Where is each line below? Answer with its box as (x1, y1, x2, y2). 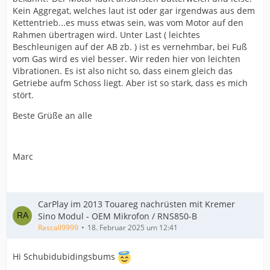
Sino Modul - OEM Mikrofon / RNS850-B (38, 210, 197, 222)
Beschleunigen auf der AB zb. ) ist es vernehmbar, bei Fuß (13, 41, 247, 52)
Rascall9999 (38, 222, 78, 233)
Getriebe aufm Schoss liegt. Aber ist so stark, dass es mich (13, 77, 248, 89)
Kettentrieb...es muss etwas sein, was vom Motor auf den (13, 17, 243, 28)
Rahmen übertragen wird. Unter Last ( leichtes (13, 29, 200, 40)
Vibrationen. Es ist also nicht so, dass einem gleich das (13, 65, 233, 77)
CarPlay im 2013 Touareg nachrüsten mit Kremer (38, 198, 235, 210)
